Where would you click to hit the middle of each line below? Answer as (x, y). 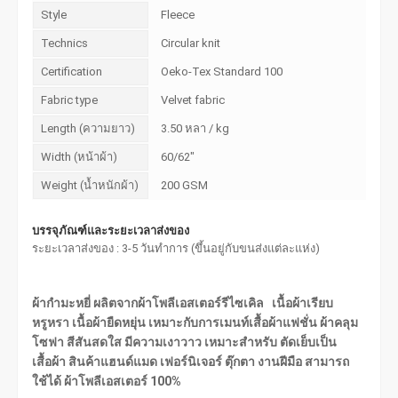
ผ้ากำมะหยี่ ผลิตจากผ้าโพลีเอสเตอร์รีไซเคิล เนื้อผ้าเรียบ (183, 302)
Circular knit (191, 43)
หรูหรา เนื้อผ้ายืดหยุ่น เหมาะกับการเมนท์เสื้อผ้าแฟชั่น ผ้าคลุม (195, 322)
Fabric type (70, 99)
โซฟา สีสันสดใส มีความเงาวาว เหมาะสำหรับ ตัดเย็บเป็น (185, 342)
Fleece (178, 14)
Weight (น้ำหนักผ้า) (90, 185)
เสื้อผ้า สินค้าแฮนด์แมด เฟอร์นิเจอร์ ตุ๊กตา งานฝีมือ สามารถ (191, 361)
